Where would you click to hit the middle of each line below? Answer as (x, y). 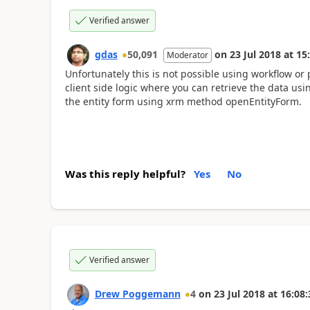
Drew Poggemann (137, 293)
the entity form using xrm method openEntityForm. (183, 101)
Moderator (187, 55)
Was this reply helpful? (125, 173)
